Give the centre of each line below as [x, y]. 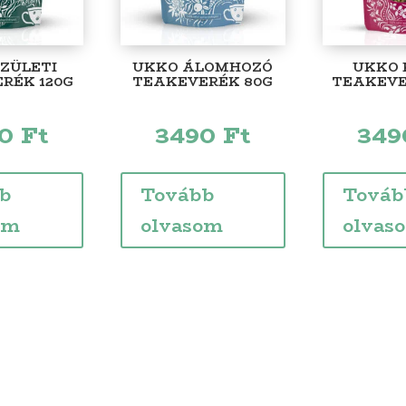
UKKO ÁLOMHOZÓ [203, 67]
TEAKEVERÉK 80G [203, 81]
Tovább [177, 194]
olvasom [181, 225]
